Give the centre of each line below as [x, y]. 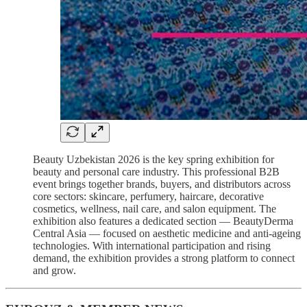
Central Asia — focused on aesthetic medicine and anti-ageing [167, 234]
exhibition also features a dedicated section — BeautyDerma [163, 221]
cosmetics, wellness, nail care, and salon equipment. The [155, 209]
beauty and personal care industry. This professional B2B [156, 172]
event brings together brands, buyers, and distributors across [162, 184]
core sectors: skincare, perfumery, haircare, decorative [148, 197]
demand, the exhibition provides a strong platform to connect [164, 258]
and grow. [54, 271]
